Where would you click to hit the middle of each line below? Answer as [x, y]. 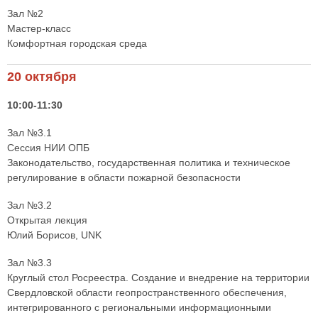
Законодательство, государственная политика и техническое [149, 163]
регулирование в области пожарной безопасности [124, 178]
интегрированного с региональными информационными [139, 308]
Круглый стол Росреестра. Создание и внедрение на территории [158, 278]
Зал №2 [25, 14]
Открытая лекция [47, 220]
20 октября [42, 77]
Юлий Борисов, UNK [54, 235]
